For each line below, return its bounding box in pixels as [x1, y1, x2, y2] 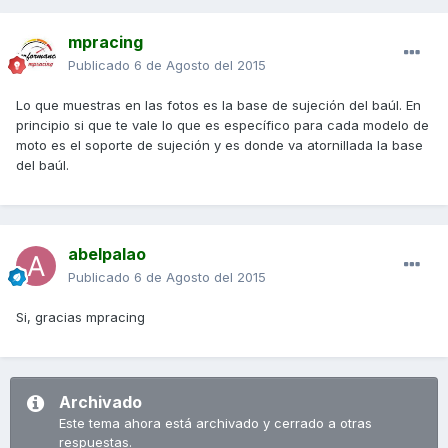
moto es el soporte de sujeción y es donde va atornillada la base [16, 137, 423, 154]
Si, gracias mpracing [16, 309, 145, 326]
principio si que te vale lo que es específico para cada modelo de [16, 117, 429, 134]
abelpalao [68, 244, 146, 265]
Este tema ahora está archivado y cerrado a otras [59, 415, 372, 432]
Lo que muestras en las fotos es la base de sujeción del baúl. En [16, 97, 421, 114]
